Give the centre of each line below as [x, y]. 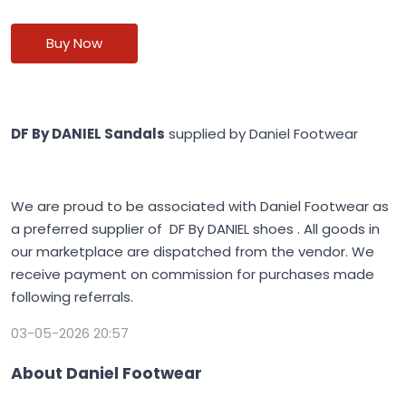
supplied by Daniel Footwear [261, 134]
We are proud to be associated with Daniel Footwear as [200, 207]
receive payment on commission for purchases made [193, 275]
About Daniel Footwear [106, 373]
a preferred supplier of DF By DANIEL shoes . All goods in [195, 229]
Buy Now [74, 43]
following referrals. [72, 297]
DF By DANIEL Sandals [88, 134]
